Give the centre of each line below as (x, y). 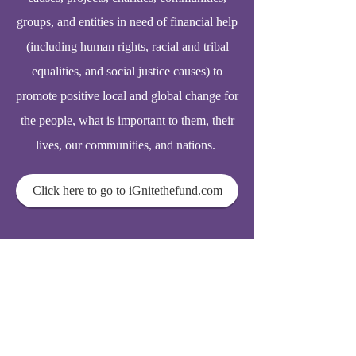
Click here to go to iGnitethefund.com (127, 190)
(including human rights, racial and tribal (127, 46)
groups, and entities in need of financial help (127, 22)
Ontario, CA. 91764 (127, 341)
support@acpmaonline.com (127, 283)
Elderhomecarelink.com (149, 251)
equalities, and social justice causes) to (127, 71)
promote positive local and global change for (127, 96)
